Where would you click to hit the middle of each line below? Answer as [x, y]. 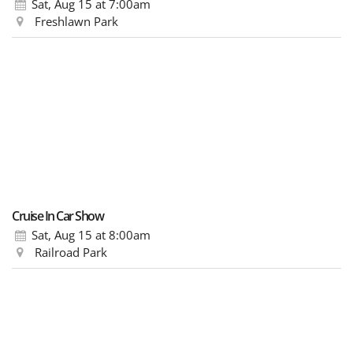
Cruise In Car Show [58, 216]
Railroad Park [70, 252]
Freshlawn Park [75, 21]
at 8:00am [122, 234]
